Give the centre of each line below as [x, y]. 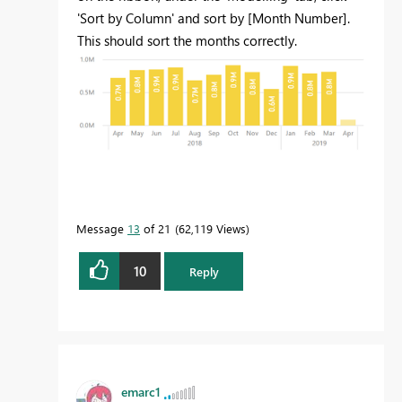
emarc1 [141, 391]
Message [102, 229]
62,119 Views [212, 229]
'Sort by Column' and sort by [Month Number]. [214, 18]
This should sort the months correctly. [187, 41]
